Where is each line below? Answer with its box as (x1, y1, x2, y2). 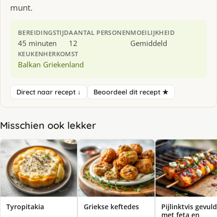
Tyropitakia (6, 202, 44, 212)
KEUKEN (18, 49, 44, 58)
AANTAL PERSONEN (69, 28, 131, 37)
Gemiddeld (130, 38, 168, 48)
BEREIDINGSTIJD (18, 28, 69, 37)
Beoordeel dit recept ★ (93, 87, 169, 96)
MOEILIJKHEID (130, 28, 175, 37)
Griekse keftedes (84, 202, 139, 212)
